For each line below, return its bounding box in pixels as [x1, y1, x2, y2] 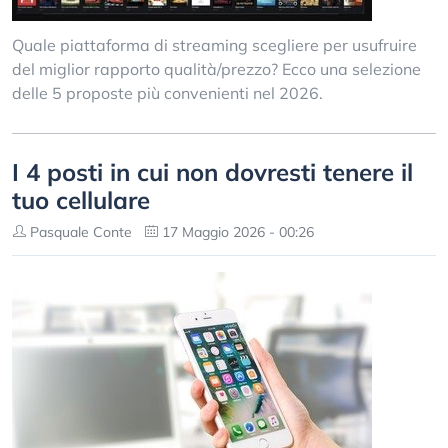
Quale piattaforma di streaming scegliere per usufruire [12, 35, 417, 55]
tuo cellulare [12, 185, 150, 215]
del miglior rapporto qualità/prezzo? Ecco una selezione [12, 59, 421, 79]
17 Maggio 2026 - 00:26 [158, 223, 314, 241]
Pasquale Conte [26, 223, 132, 241]
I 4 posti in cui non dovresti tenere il [12, 157, 413, 187]
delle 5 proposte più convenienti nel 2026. [12, 83, 323, 103]
